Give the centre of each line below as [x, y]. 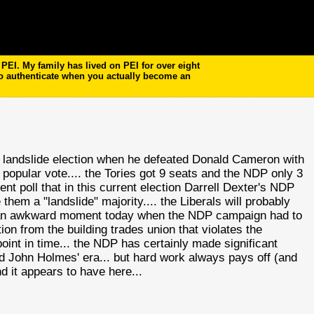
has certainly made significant [198, 244]
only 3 [286, 173]
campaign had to [258, 216]
